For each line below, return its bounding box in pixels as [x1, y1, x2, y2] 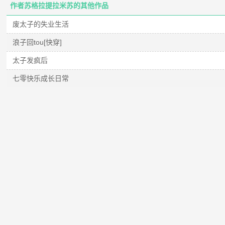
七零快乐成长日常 [13, 74, 69, 82]
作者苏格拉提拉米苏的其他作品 [10, 2, 109, 10]
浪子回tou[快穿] [13, 38, 62, 46]
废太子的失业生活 [13, 20, 69, 28]
